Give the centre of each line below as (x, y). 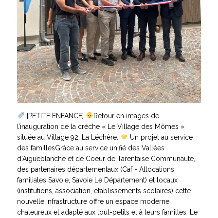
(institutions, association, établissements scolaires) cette (104, 191)
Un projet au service (160, 137)
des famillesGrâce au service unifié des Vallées (91, 148)
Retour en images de (126, 116)
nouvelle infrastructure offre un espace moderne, (94, 201)
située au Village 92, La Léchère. (69, 137)
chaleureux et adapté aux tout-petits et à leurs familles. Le (107, 212)
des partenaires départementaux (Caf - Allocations (96, 169)
